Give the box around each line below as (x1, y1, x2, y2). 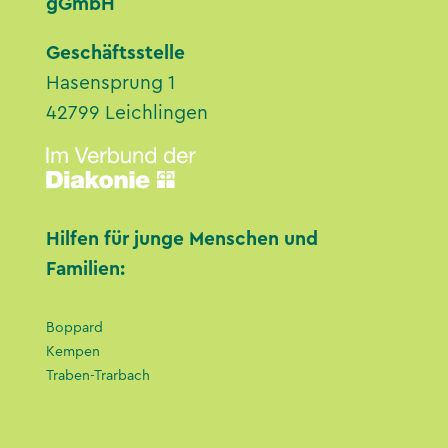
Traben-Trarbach (46, 368, 151, 383)
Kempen (46, 344, 101, 359)
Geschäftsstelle (46, 42, 186, 63)
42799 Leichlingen (46, 102, 209, 123)
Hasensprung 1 (46, 72, 176, 93)
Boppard (46, 320, 104, 335)
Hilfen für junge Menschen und (46, 228, 319, 249)
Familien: (46, 258, 126, 279)
